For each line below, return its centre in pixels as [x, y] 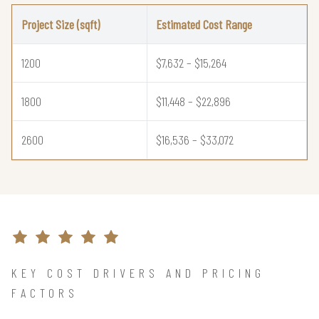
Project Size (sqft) [61, 24]
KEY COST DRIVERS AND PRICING [138, 272]
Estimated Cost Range [204, 24]
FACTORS [45, 292]
